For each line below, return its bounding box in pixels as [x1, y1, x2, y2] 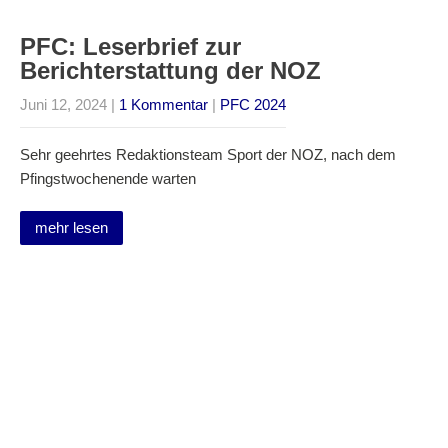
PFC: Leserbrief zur [20, 33, 241, 60]
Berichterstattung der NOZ [20, 57, 321, 84]
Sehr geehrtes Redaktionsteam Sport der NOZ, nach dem [20, 146, 396, 163]
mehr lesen [35, 219, 108, 236]
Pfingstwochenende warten [20, 170, 196, 187]
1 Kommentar [119, 96, 208, 113]
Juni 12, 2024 [20, 96, 107, 113]
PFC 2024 [220, 96, 286, 113]
